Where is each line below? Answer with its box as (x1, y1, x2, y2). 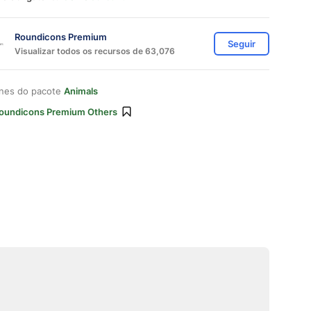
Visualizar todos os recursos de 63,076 (15, 45, 175, 56)
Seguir (228, 38, 255, 49)
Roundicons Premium (15, 31, 107, 42)
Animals (64, 85, 98, 96)
